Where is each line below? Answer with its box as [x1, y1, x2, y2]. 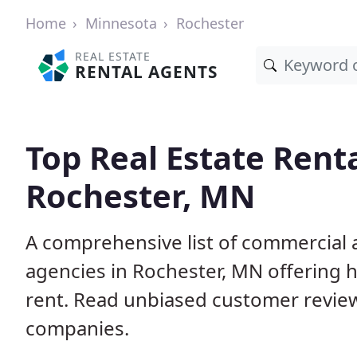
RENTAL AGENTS [75, 61, 218, 83]
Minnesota [85, 14, 157, 33]
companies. [25, 315, 129, 341]
